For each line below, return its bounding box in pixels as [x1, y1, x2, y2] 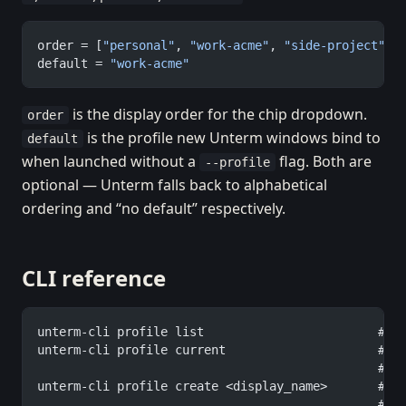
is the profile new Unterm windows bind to [83, 128, 381, 148]
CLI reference [22, 263, 166, 293]
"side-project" [284, 38, 385, 53]
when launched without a [22, 151, 199, 171]
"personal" [102, 38, 175, 53]
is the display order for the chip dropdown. [69, 104, 367, 124]
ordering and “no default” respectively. [22, 198, 285, 218]
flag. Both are [275, 151, 372, 171]
